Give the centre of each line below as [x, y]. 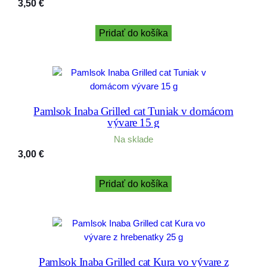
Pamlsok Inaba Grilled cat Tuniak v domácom [133, 111]
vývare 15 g [133, 122]
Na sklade [133, 139]
